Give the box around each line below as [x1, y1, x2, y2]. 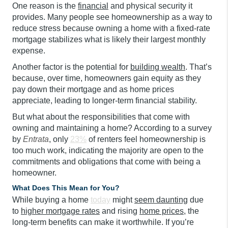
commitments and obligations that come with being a [12, 157, 201, 166]
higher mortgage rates [21, 206, 100, 215]
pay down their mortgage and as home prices [12, 84, 174, 94]
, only [49, 134, 70, 144]
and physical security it [108, 1, 192, 10]
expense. [12, 46, 45, 55]
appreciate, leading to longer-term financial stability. [12, 96, 197, 105]
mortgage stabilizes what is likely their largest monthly [12, 35, 206, 44]
